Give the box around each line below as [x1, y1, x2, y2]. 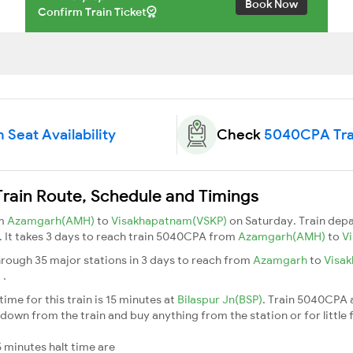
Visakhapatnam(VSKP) [111, 213, 229, 228]
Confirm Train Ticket [38, 4, 147, 19]
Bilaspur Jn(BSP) [177, 292, 262, 307]
